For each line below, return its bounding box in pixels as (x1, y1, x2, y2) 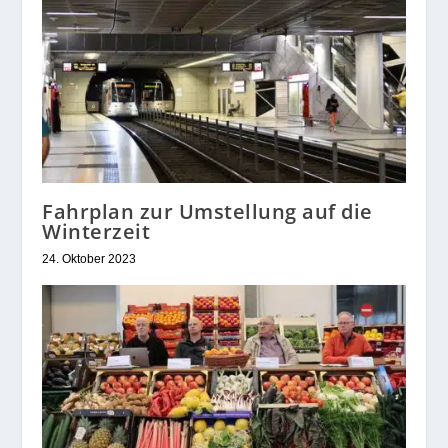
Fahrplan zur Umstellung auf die (42, 198, 373, 226)
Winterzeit (42, 218, 151, 246)
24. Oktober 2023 (42, 252, 137, 267)
